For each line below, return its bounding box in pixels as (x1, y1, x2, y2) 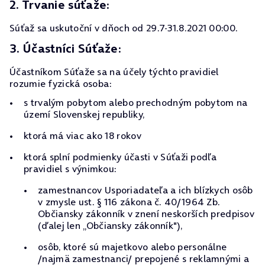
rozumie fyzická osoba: (9, 77, 112, 90)
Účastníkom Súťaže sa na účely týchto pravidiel (9, 65, 219, 78)
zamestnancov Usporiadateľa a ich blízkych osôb (38, 183, 253, 196)
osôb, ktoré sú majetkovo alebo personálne (38, 240, 227, 253)
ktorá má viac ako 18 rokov (24, 129, 141, 142)
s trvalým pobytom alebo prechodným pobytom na (24, 96, 248, 109)
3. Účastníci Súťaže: (9, 40, 121, 57)
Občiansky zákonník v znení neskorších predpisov (38, 207, 255, 220)
